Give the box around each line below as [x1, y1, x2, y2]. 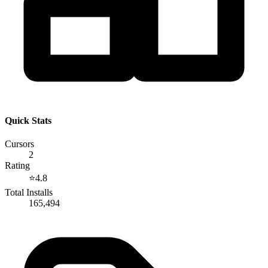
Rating [5, 160, 30, 171]
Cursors [5, 139, 34, 150]
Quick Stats [5, 115, 51, 126]
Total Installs [5, 187, 53, 198]
